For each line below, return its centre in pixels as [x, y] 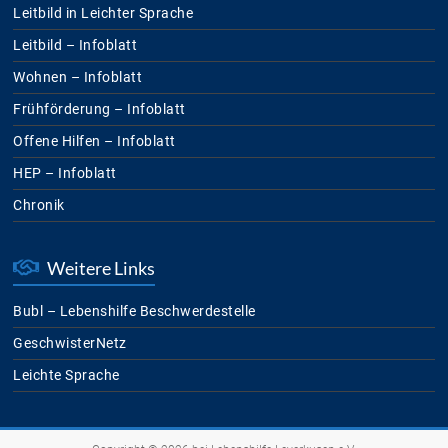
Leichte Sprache [66, 375]
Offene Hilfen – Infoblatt [94, 141]
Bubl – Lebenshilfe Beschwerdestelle [134, 311]
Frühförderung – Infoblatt [99, 109]
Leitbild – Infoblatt [75, 45]
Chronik [39, 205]
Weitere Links [100, 268]
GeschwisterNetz [70, 343]
